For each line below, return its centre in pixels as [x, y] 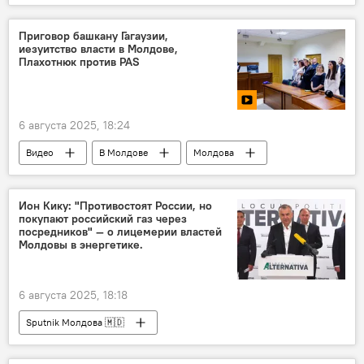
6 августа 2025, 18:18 [73, 295]
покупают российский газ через [103, 219]
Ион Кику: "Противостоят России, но [115, 206]
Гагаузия [45, 177]
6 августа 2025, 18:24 [74, 125]
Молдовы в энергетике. [81, 245]
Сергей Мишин [142, 177]
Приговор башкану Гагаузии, [93, 35]
